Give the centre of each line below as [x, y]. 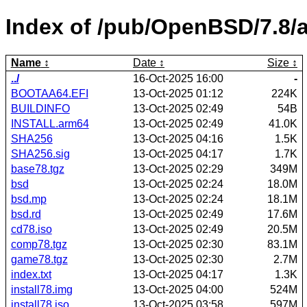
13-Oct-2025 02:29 [178, 169]
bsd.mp [28, 199]
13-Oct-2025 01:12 [178, 93]
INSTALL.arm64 [50, 123]
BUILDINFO [40, 108]
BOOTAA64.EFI [49, 93]
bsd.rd [26, 214]
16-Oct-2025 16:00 [178, 78]
